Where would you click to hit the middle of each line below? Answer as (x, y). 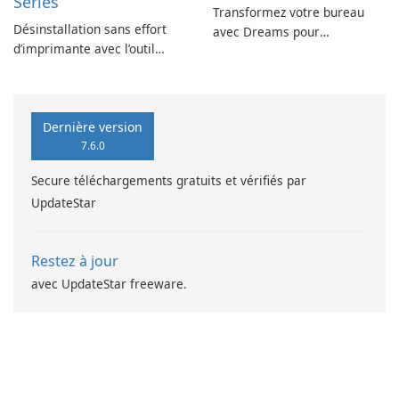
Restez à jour (75, 261)
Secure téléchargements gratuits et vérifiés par (169, 181)
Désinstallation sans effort (90, 29)
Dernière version (93, 127)
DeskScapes (247, 52)
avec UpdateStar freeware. (109, 284)
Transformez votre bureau (289, 12)
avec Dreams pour (266, 32)
